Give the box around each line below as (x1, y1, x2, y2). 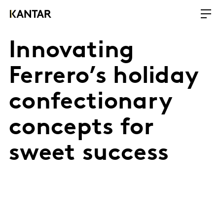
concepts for (9, 116, 154, 140)
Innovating (9, 39, 135, 63)
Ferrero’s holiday (9, 65, 199, 89)
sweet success (9, 142, 169, 166)
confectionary (9, 91, 173, 114)
